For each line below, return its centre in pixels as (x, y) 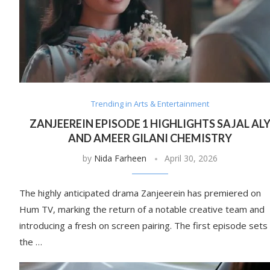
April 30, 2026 (191, 159)
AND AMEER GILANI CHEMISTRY (150, 138)
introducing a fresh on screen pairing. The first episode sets (143, 226)
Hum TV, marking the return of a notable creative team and (142, 209)
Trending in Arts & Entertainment (150, 104)
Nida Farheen (120, 159)
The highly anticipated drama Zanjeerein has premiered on (140, 193)
